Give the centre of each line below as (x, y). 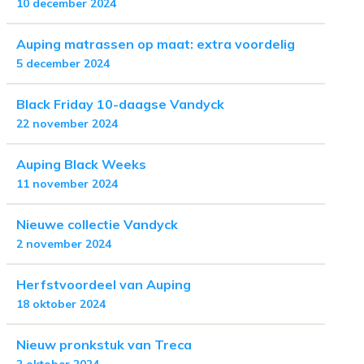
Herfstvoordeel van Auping (104, 284)
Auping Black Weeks (81, 164)
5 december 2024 (63, 63)
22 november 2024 (67, 123)
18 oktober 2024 (61, 304)
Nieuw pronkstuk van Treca (104, 344)
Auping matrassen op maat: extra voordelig (156, 44)
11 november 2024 (67, 184)
